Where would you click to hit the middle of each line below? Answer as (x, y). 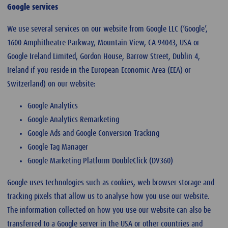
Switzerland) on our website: (51, 84)
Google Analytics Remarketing (73, 119)
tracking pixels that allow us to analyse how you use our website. (108, 196)
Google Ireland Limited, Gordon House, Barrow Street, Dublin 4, (104, 56)
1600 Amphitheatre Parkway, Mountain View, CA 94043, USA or (103, 42)
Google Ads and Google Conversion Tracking (93, 133)
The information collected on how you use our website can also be (109, 210)
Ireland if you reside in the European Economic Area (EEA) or (99, 70)
